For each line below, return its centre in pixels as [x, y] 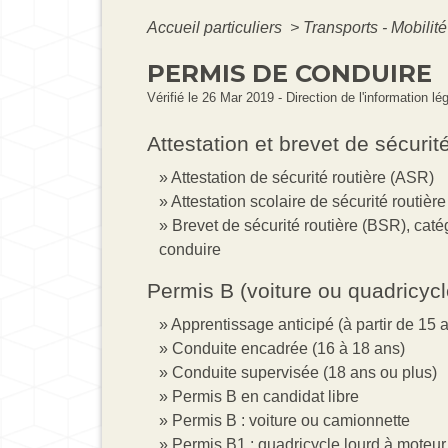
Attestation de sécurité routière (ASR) [302, 177]
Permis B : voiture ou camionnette [291, 420]
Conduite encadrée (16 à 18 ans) [288, 348]
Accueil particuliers [216, 27]
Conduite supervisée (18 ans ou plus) [304, 372]
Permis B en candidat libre [265, 396]
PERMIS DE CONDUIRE [289, 73]
